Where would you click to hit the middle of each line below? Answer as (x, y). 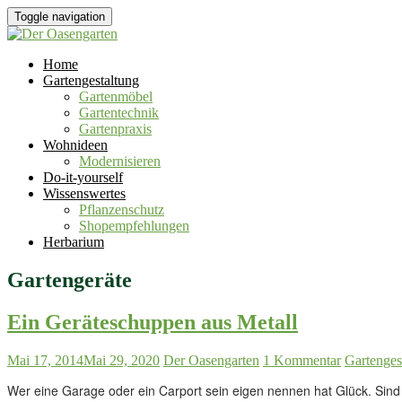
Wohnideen (75, 145)
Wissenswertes (84, 193)
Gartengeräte (70, 280)
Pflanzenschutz (122, 210)
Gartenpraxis (115, 129)
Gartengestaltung (91, 80)
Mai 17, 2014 (45, 360)
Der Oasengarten (211, 360)
